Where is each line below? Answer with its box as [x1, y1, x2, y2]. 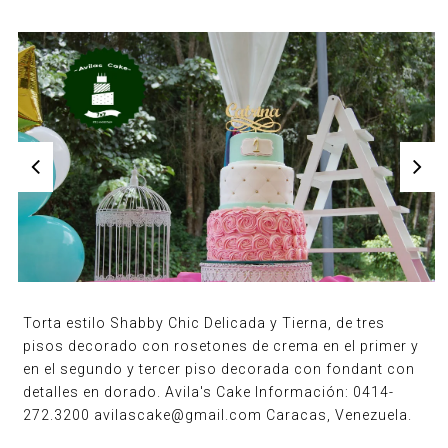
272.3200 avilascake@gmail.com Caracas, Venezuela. [23, 406, 413, 423]
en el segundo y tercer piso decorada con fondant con [23, 360, 416, 377]
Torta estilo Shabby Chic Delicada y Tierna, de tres [23, 314, 386, 331]
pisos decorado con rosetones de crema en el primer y [23, 337, 420, 354]
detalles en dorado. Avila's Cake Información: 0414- [23, 383, 395, 400]
